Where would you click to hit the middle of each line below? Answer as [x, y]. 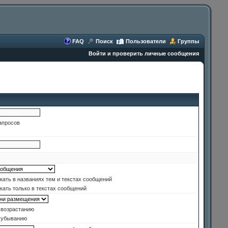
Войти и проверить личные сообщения [144, 53]
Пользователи [146, 41]
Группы [188, 41]
